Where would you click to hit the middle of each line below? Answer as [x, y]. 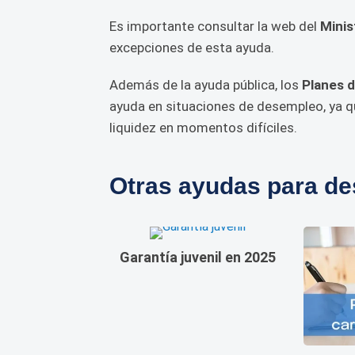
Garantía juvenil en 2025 [198, 257]
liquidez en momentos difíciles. [203, 128]
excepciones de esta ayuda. [192, 48]
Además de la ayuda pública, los [206, 85]
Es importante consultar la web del [215, 26]
